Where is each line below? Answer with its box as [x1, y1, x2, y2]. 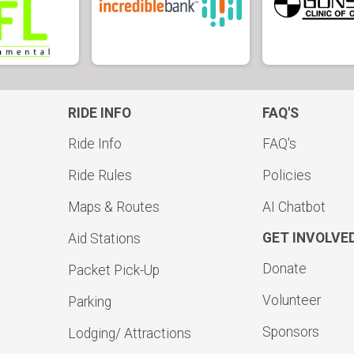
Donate [262, 261, 307, 277]
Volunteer [262, 292, 321, 309]
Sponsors [262, 324, 319, 341]
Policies [262, 168, 311, 184]
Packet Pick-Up [67, 262, 160, 279]
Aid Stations [67, 231, 141, 247]
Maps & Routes [67, 199, 160, 216]
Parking [67, 294, 111, 311]
